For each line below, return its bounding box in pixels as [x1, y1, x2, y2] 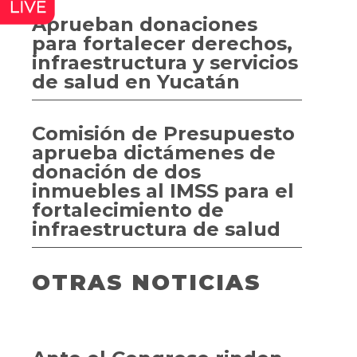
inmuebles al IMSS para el [32, 179, 294, 202]
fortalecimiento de [32, 198, 224, 222]
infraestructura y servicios [32, 51, 298, 74]
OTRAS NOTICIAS [32, 269, 261, 296]
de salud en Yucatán [32, 70, 240, 93]
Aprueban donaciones [32, 13, 257, 36]
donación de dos [32, 160, 201, 183]
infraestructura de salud [32, 218, 280, 241]
